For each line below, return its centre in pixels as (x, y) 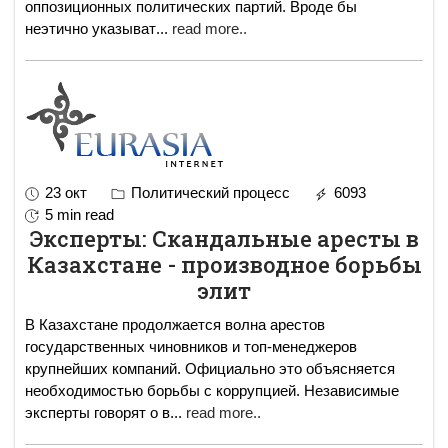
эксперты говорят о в (97, 412)
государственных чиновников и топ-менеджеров (191, 346)
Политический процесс (208, 192)
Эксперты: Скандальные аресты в (224, 238)
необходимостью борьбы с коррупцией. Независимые (212, 390)
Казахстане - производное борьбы (224, 264)
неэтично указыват (90, 28)
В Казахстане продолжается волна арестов (175, 324)
